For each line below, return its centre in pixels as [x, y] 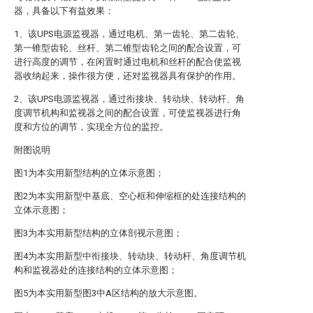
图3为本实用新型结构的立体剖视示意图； [98, 233]
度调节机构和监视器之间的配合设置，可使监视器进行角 [128, 113]
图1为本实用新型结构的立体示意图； [89, 173]
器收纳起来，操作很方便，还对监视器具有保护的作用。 [128, 76]
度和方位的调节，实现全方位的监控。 [91, 127]
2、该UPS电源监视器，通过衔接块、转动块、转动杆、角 [129, 99]
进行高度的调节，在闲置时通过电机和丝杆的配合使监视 [128, 62]
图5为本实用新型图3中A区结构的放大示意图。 [108, 293]
